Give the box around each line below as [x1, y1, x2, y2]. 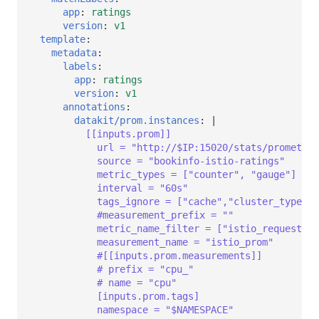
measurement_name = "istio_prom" [97, 236, 273, 248]
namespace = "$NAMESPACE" [97, 303, 234, 315]
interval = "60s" [97, 182, 188, 194]
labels [63, 60, 97, 72]
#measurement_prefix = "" [97, 209, 234, 221]
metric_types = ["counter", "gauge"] [97, 168, 296, 180]
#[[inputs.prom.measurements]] [97, 249, 262, 261]
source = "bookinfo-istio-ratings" [97, 155, 285, 167]
